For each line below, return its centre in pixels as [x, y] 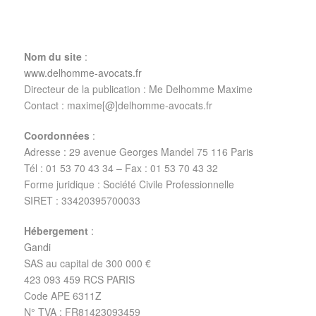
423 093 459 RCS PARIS [79, 279]
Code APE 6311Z [63, 296]
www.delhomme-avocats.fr [83, 73]
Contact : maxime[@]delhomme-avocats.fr [118, 105]
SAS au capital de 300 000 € [87, 263]
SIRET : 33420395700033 [82, 200]
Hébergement [56, 231]
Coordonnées [57, 135]
